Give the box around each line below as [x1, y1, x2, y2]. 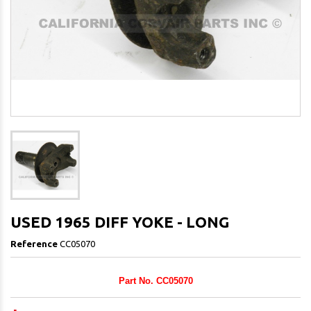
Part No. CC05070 [118, 276, 193, 287]
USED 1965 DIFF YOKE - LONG [10, 213, 229, 231]
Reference [10, 239, 58, 249]
